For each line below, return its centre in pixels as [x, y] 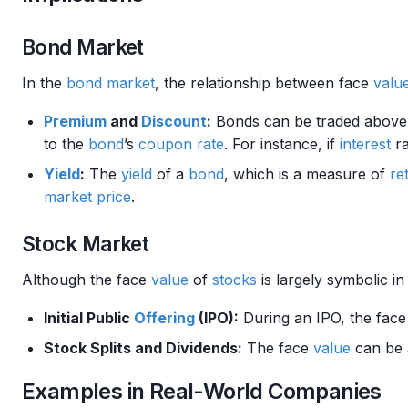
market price [87, 197]
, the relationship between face [264, 83]
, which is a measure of [307, 174]
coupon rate [181, 144]
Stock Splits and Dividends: [143, 348]
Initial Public [89, 318]
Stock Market [86, 244]
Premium [75, 121]
